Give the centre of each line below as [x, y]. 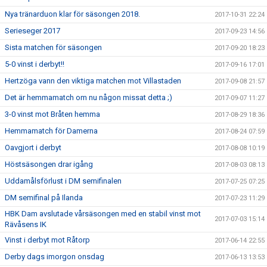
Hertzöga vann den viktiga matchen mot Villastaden [93, 81]
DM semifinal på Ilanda [44, 198]
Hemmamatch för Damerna [51, 131]
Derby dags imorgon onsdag [55, 257]
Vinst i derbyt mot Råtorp [47, 240]
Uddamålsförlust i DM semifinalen [63, 181]
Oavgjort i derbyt [33, 148]
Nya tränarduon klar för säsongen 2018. [72, 14]
